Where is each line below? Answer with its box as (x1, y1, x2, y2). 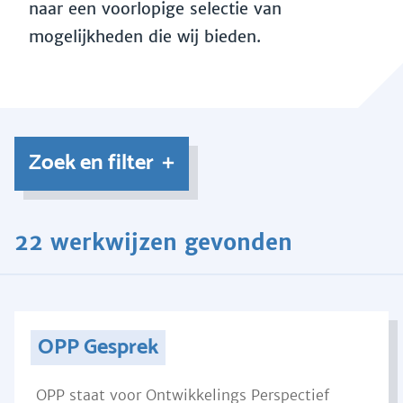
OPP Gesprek (37, 330, 158, 365)
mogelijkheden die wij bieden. (29, 26, 266, 47)
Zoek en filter (29, 146, 154, 181)
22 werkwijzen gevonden (14, 228, 292, 256)
